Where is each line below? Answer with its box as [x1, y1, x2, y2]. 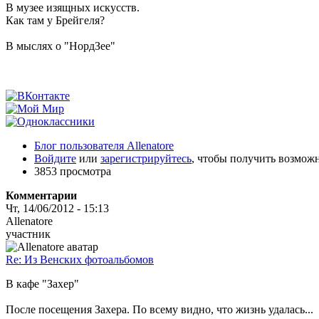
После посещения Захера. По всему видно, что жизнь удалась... [6, 303, 313, 315]
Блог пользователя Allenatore [34, 139, 174, 152]
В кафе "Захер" [6, 277, 79, 290]
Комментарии [6, 189, 77, 202]
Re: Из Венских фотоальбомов [6, 253, 154, 266]
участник [6, 227, 51, 240]
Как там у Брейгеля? [6, 14, 105, 26]
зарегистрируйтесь [100, 152, 192, 164]
